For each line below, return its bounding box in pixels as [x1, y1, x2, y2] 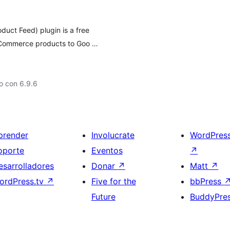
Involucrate [91, 130, 135, 140]
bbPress [190, 176, 224, 186]
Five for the [91, 176, 136, 186]
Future [91, 191, 116, 202]
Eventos [91, 145, 123, 156]
